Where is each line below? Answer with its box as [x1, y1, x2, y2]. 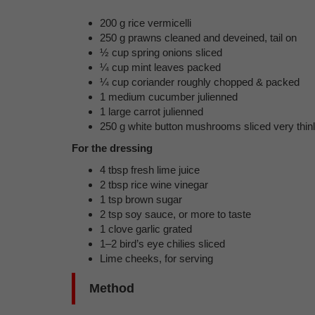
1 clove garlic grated [100, 223, 192, 235]
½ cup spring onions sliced [100, 46, 222, 58]
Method [89, 281, 134, 295]
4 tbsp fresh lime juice [100, 164, 200, 176]
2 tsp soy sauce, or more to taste [100, 208, 254, 220]
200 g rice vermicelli [100, 17, 191, 29]
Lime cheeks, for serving [100, 252, 213, 264]
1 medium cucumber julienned [100, 91, 238, 103]
